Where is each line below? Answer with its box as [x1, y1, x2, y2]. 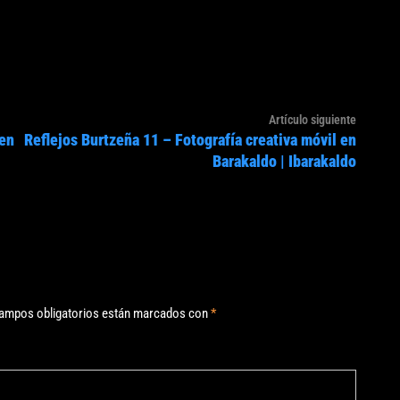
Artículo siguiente [269, 112, 356, 128]
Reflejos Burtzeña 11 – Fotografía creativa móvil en [24, 130, 356, 150]
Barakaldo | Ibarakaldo [212, 152, 356, 171]
